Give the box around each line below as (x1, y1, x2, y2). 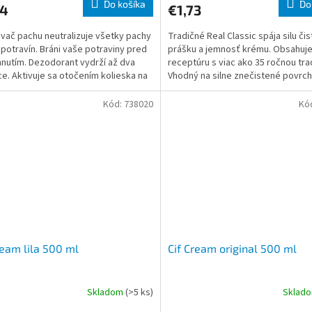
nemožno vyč (167, 82, 224, 97)
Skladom (86, 285, 125, 299)
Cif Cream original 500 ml (167, 242, 297, 256)
